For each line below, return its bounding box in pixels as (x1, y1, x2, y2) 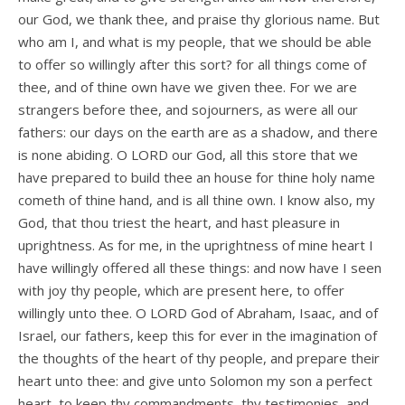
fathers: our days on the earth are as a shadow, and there (18, 122, 378, 141)
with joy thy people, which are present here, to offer (18, 280, 344, 299)
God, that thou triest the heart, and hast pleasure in (18, 212, 340, 231)
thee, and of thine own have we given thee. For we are (18, 77, 357, 96)
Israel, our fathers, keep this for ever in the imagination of (18, 325, 377, 344)
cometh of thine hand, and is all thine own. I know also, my (18, 190, 375, 209)
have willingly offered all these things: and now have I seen (18, 258, 381, 277)
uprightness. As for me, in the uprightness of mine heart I (18, 235, 373, 254)
